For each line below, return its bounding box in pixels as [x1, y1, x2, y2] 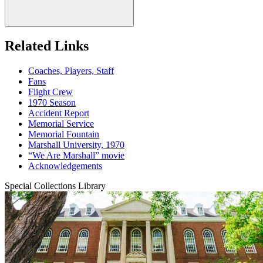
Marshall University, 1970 [28, 140, 124, 150]
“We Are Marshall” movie [28, 150, 124, 161]
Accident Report [28, 108, 89, 119]
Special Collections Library [5, 181, 106, 191]
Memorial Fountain [28, 129, 99, 140]
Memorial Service [28, 119, 94, 129]
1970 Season [28, 97, 76, 108]
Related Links [5, 38, 89, 54]
